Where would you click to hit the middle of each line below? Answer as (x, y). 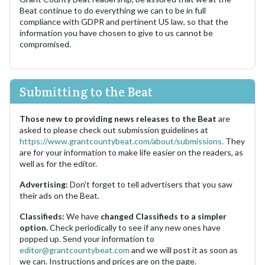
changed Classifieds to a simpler (164, 216)
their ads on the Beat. (59, 195)
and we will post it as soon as (184, 250)
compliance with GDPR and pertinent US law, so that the (124, 21)
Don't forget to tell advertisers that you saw (151, 184)
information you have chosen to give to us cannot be (116, 33)
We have (83, 216)
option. (35, 227)
